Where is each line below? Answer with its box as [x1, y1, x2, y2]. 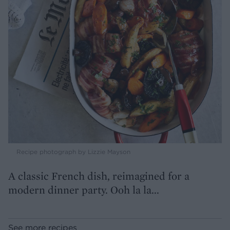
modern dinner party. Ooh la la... [8, 183, 159, 197]
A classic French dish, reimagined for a [8, 169, 189, 183]
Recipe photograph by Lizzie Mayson [16, 148, 130, 156]
